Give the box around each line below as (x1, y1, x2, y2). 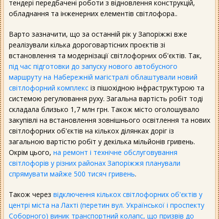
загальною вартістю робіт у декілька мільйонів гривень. (9, 136, 195, 146)
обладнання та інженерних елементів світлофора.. (9, 8, 177, 18)
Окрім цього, (9, 147, 53, 157)
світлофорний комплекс (9, 83, 88, 92)
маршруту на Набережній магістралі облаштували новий (9, 72, 197, 82)
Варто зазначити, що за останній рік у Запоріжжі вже (9, 29, 187, 39)
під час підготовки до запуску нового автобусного (9, 61, 177, 71)
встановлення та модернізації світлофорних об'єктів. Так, (9, 50, 202, 60)
